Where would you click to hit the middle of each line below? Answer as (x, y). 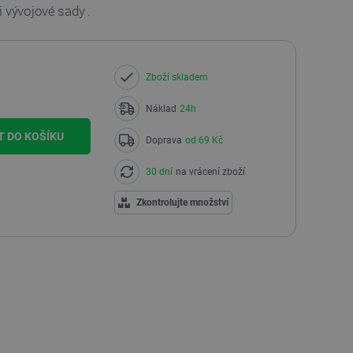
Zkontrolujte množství (182, 203)
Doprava (163, 140)
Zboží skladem (176, 77)
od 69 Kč (204, 140)
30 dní (159, 172)
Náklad (161, 109)
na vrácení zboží (210, 172)
